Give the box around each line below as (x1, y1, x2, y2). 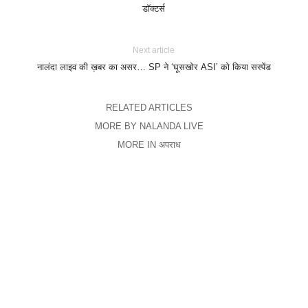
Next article (133, 45, 175, 56)
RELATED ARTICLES (105, 102, 192, 113)
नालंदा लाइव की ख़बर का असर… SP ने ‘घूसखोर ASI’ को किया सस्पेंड (36, 62, 271, 73)
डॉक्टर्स (142, 3, 166, 14)
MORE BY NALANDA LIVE (94, 121, 203, 132)
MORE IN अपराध (117, 140, 181, 151)
